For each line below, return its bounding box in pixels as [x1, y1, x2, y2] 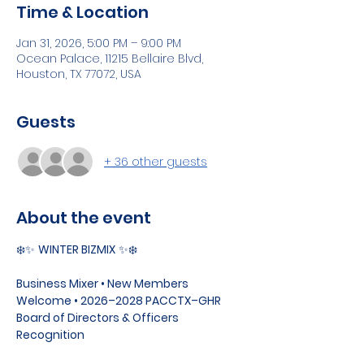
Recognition [16, 327, 84, 343]
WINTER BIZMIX [38, 241, 115, 258]
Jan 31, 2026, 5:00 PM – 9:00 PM [16, 35, 181, 51]
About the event [16, 206, 151, 229]
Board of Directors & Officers [16, 310, 181, 326]
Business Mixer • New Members [16, 275, 191, 292]
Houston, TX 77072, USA [16, 66, 141, 82]
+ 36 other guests [104, 153, 207, 170]
